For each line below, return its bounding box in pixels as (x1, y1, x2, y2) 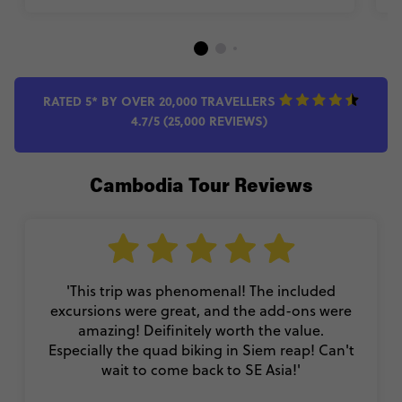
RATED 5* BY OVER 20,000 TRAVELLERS (43, 91, 279, 109)
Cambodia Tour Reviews (90, 177, 312, 197)
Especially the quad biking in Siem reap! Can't (48, 339, 354, 360)
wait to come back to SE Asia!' (101, 359, 301, 380)
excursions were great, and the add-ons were (50, 300, 352, 320)
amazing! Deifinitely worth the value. (78, 319, 324, 340)
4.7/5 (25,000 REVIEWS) (131, 110, 271, 129)
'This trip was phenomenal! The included (66, 280, 336, 301)
